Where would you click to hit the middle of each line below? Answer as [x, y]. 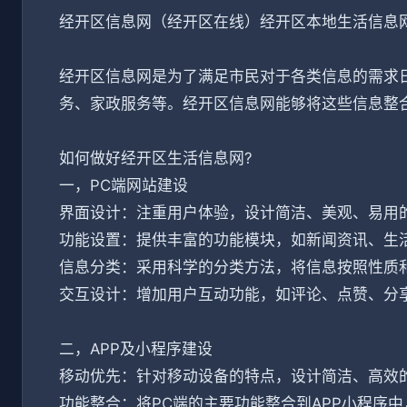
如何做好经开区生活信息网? [156, 158]
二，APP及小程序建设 [136, 349]
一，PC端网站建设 [124, 185]
